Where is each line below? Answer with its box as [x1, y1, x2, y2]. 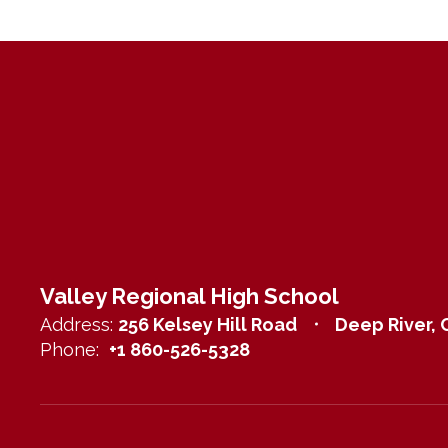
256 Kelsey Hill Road [118, 313, 297, 335]
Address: [40, 313, 113, 335]
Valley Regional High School [40, 282, 339, 309]
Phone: [40, 338, 99, 360]
